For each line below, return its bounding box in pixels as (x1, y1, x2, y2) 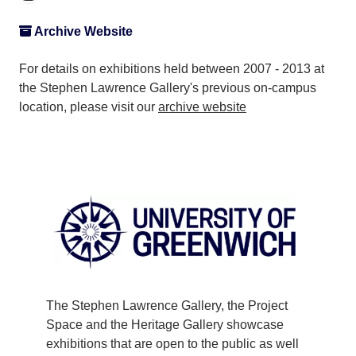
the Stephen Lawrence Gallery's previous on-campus (19, 80, 316, 95)
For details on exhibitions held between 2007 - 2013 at (19, 61, 324, 75)
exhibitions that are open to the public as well (46, 337, 299, 351)
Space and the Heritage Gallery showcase (46, 318, 284, 332)
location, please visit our (19, 99, 158, 114)
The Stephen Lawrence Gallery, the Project (46, 299, 288, 313)
